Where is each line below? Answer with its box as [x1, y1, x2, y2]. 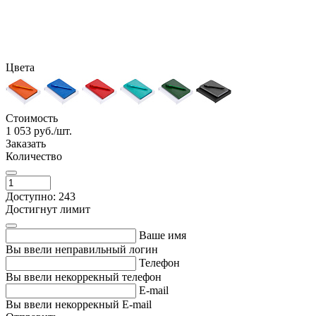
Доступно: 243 [6, 190, 75, 202]
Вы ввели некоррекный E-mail [6, 298, 152, 310]
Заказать [6, 137, 46, 150]
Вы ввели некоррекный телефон [6, 270, 162, 283]
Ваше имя [139, 229, 186, 241]
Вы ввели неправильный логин [6, 243, 158, 255]
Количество [6, 150, 62, 162]
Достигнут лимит [6, 202, 90, 215]
